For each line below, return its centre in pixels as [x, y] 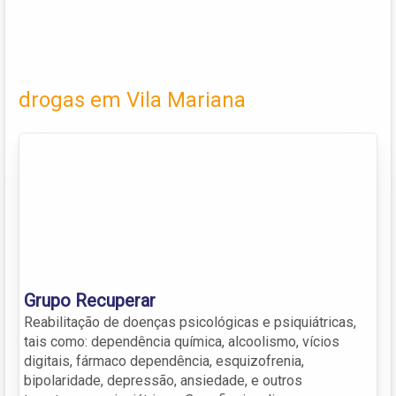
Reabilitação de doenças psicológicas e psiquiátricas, [190, 322]
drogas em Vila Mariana [132, 99]
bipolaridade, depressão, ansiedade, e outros [163, 380]
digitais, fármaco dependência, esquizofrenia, [164, 361]
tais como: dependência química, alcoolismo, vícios [182, 341]
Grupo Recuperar [90, 300]
